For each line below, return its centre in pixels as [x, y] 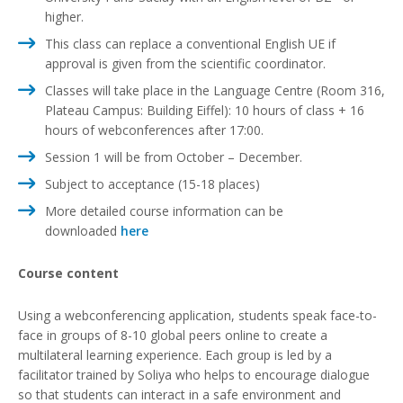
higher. [64, 16]
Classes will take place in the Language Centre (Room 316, [215, 90]
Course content [68, 273]
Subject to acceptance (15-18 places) [152, 184]
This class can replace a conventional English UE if [190, 43]
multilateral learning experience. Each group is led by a [175, 354]
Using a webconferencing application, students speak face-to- [197, 315]
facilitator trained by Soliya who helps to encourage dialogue [194, 374]
